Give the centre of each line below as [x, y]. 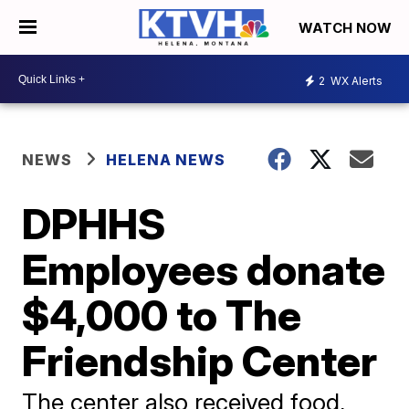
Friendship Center [200, 361]
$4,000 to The [162, 315]
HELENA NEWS [166, 160]
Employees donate [204, 269]
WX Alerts [355, 80]
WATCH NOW [347, 28]
